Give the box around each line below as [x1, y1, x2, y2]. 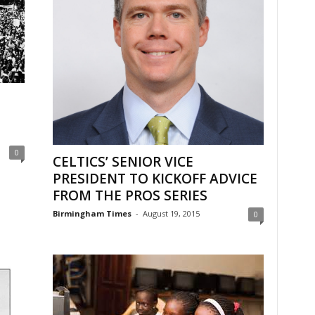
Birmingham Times [52, 207, 131, 219]
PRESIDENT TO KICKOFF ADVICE [52, 169, 257, 188]
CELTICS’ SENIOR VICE [52, 152, 193, 171]
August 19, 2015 [142, 207, 200, 219]
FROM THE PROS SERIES [52, 186, 207, 205]
